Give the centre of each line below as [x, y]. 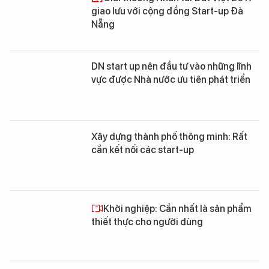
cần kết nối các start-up [143, 150]
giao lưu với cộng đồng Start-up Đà [167, 11]
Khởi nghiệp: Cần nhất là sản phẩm [177, 209]
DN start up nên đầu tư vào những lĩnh [171, 66]
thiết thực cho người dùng [147, 222]
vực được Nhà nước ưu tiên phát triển [171, 80]
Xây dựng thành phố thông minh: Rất [169, 137]
